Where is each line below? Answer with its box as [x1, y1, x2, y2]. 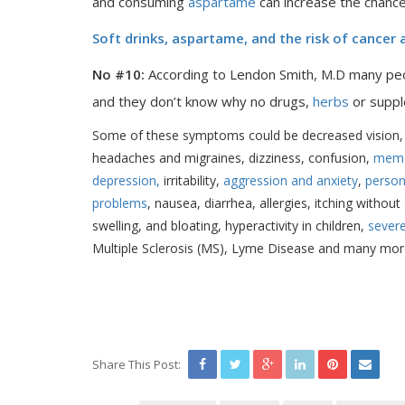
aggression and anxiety [223, 172, 358, 189]
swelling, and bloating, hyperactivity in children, [92, 217, 368, 234]
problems [92, 194, 147, 212]
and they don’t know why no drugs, [92, 92, 313, 110]
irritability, [160, 172, 223, 189]
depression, [92, 172, 160, 189]
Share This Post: [92, 356, 181, 372]
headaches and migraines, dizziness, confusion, [92, 149, 373, 166]
